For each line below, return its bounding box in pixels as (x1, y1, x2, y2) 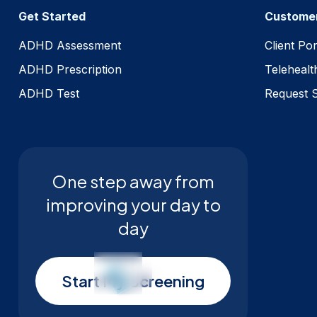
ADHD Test (18, 86, 79, 100)
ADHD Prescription (18, 62, 122, 76)
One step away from (52, 170, 214, 192)
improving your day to (45, 193, 221, 215)
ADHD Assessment (18, 38, 121, 52)
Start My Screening (62, 270, 204, 291)
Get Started (18, 8, 86, 23)
